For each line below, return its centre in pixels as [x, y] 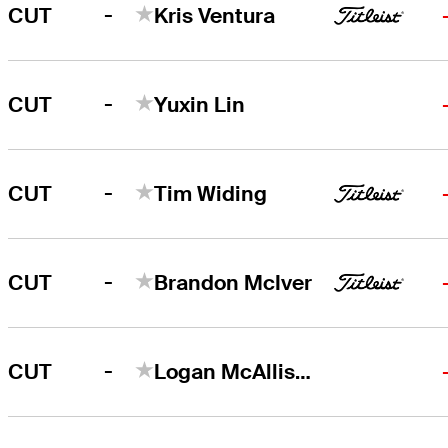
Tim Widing [211, 193]
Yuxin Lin [200, 104]
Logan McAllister [303, 371]
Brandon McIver [233, 282]
